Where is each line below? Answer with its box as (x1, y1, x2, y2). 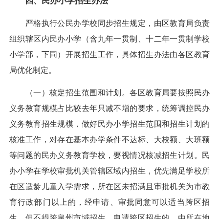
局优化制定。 (9, 66, 56, 75)
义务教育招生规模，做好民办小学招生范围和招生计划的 (9, 120, 210, 129)
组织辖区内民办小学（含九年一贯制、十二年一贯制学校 (9, 35, 210, 44)
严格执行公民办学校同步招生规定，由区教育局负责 (9, 19, 210, 28)
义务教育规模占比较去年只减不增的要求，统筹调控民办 (9, 104, 210, 113)
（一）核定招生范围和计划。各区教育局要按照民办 (9, 88, 210, 97)
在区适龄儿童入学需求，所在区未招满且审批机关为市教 (9, 182, 210, 191)
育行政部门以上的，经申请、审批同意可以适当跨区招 (9, 198, 210, 207)
